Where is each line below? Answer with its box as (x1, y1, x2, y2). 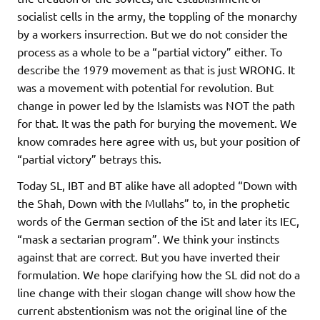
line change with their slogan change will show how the (17, 285, 296, 300)
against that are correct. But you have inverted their (17, 249, 280, 264)
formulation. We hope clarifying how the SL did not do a (17, 267, 300, 282)
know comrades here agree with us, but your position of (17, 134, 300, 149)
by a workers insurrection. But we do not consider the (17, 26, 288, 41)
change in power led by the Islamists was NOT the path (17, 98, 295, 113)
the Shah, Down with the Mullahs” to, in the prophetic (17, 196, 289, 211)
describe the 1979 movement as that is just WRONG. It (17, 62, 295, 77)
